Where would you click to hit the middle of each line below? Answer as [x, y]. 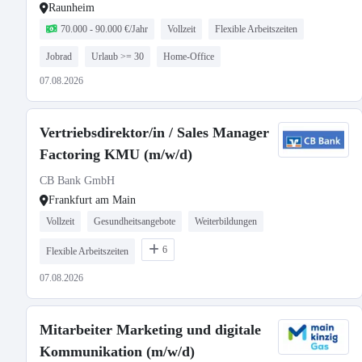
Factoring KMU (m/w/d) [116, 154]
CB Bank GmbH [77, 181]
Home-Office [189, 57]
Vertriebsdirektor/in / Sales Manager [154, 133]
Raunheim [72, 8]
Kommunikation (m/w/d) [117, 351]
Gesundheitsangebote [135, 221]
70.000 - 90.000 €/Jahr [104, 29]
